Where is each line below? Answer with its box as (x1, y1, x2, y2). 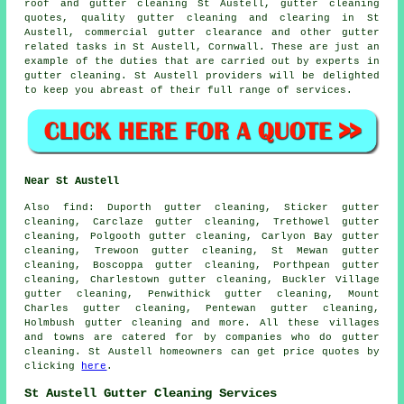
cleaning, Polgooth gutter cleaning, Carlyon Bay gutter (24, 231, 380, 243)
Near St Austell (24, 175, 120, 188)
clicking (24, 361, 82, 372)
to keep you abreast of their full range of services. (24, 84, 353, 96)
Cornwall (208, 41, 260, 52)
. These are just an (259, 41, 380, 52)
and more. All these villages (181, 317, 380, 329)
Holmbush (24, 317, 85, 329)
